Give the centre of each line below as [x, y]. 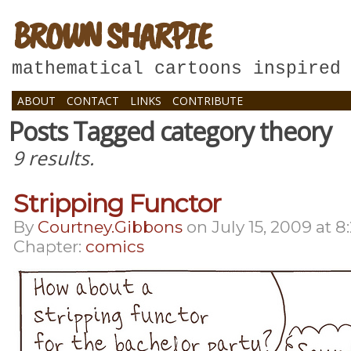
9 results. [53, 158]
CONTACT [93, 101]
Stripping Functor [117, 203]
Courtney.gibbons [110, 227]
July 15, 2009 [262, 227]
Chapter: [49, 246]
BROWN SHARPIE [111, 35]
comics [115, 246]
